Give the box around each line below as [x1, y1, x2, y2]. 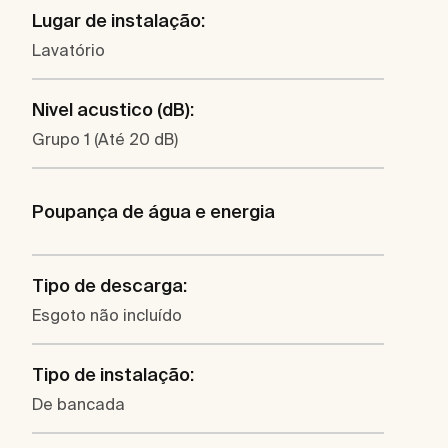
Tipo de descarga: [32, 275, 187, 297]
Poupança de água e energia [32, 201, 275, 223]
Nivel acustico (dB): [32, 99, 194, 121]
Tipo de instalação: [32, 364, 194, 386]
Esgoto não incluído [32, 306, 182, 325]
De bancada [32, 395, 125, 414]
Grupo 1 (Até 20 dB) [32, 130, 178, 149]
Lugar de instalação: [32, 10, 205, 32]
